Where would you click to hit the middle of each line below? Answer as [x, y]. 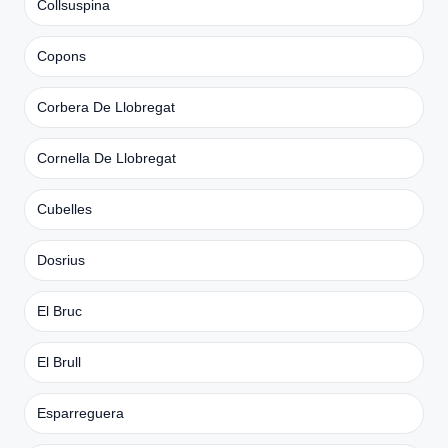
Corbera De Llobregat [106, 106]
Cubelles [64, 208]
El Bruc [59, 310]
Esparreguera [80, 412]
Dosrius [61, 259]
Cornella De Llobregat [106, 157]
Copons [61, 55]
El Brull [59, 361]
